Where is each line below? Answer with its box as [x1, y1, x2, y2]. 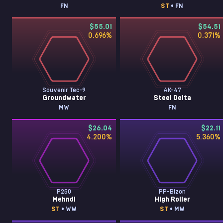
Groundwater [42, 95, 86, 102]
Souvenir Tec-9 [42, 87, 86, 93]
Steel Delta [153, 95, 191, 102]
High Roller [154, 196, 190, 203]
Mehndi [52, 196, 76, 203]
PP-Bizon [158, 189, 186, 195]
